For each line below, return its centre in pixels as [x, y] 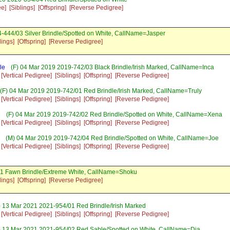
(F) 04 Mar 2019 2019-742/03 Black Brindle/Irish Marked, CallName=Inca [112, 68]
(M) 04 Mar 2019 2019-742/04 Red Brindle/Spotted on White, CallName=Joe [111, 138]
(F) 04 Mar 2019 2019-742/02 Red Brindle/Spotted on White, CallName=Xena [113, 115]
